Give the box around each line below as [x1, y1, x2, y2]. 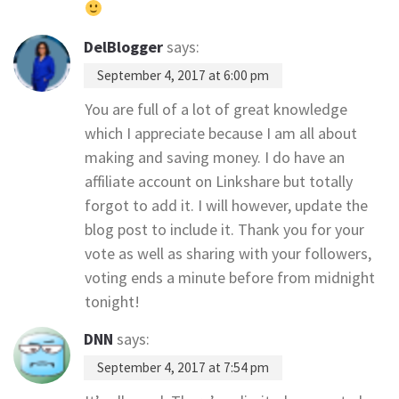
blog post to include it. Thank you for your [85, 218, 364, 240]
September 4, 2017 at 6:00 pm [97, 66, 269, 84]
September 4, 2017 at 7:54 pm [97, 358, 269, 376]
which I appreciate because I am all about [85, 122, 357, 143]
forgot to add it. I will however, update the [85, 194, 368, 216]
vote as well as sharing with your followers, [85, 242, 371, 264]
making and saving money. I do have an [85, 146, 345, 167]
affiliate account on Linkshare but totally [85, 170, 353, 191]
